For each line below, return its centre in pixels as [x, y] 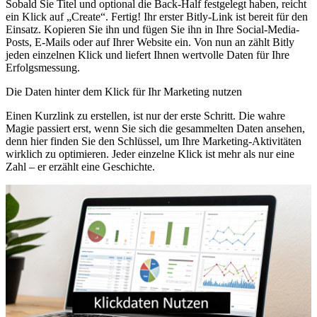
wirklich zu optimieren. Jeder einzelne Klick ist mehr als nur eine [150, 154]
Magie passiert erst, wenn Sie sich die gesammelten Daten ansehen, [155, 128]
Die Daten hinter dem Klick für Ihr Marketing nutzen [124, 91]
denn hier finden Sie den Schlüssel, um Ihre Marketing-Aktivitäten [154, 141]
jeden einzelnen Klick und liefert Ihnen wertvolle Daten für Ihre [148, 54]
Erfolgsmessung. [43, 67]
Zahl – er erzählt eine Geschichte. [80, 166]
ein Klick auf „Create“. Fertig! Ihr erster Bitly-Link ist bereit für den [157, 16]
